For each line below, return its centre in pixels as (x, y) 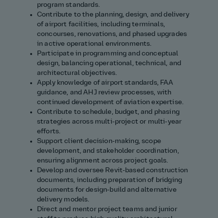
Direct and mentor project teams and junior (107, 210)
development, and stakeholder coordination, (108, 151)
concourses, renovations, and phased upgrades (112, 35)
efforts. (49, 132)
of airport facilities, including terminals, (101, 25)
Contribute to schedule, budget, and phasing (108, 112)
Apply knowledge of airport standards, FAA (105, 83)
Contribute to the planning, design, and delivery (113, 15)
